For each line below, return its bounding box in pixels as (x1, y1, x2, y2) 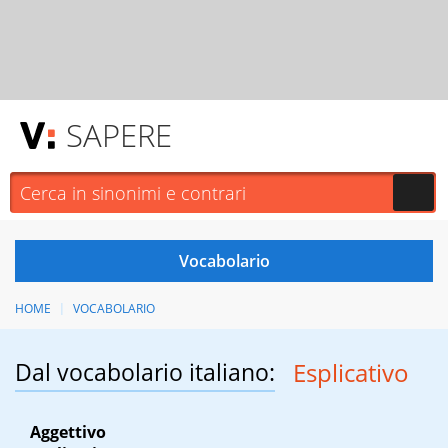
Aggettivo (30, 421, 106, 444)
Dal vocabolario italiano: (15, 356, 275, 389)
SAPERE (66, 114, 172, 156)
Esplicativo (292, 356, 409, 390)
